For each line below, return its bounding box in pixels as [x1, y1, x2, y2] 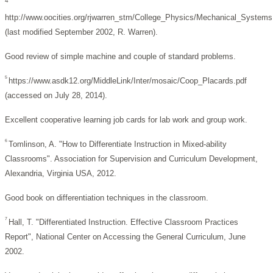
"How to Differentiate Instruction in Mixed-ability [59, 140, 227, 149]
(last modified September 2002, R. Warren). [5, 27, 158, 37]
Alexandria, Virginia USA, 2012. [5, 169, 116, 179]
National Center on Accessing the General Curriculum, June [36, 232, 246, 242]
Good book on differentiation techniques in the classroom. [5, 193, 208, 203]
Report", [5, 232, 36, 242]
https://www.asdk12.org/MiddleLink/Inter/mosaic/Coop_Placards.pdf [9, 76, 247, 86]
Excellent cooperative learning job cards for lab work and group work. [5, 115, 247, 125]
